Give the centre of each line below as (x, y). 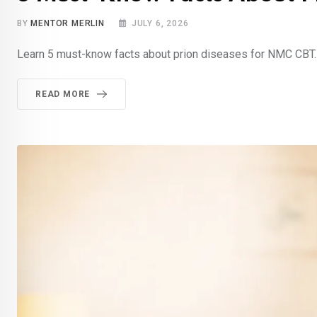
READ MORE (63, 94)
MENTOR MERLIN (68, 24)
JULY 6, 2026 (160, 24)
